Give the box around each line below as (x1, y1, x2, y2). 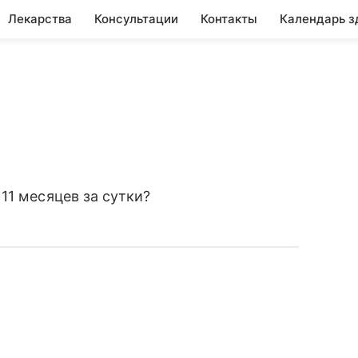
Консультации (94, 11, 178, 26)
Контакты (201, 11, 257, 26)
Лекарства (8, 11, 72, 26)
